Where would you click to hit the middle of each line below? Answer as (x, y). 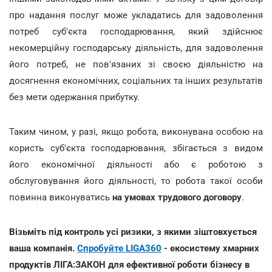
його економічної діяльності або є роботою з (136, 164)
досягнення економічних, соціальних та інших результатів (136, 80)
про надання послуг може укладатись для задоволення (136, 15)
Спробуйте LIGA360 (119, 248)
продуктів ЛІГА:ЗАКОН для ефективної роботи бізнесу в (129, 264)
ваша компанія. (43, 248)
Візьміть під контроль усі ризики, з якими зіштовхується (133, 232)
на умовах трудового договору (176, 197)
